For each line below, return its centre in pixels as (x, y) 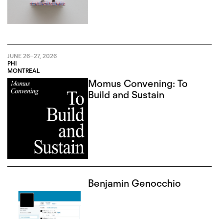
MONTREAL (24, 71)
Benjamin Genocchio (135, 183)
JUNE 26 (19, 56)
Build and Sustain (126, 95)
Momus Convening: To (138, 84)
